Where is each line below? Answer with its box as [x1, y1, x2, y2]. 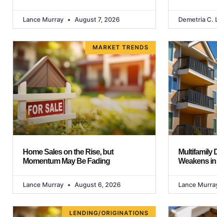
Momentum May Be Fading [23, 157, 111, 166]
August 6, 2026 [73, 181, 121, 189]
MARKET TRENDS [92, 44, 149, 51]
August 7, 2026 [73, 15, 120, 24]
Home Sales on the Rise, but [23, 148, 113, 156]
